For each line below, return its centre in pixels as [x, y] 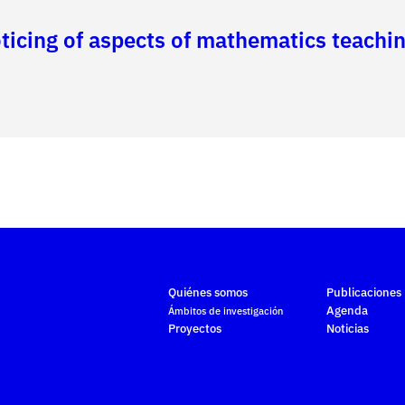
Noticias [348, 329]
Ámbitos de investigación [225, 311]
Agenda [348, 311]
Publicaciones [364, 293]
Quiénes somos [207, 293]
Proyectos [194, 329]
